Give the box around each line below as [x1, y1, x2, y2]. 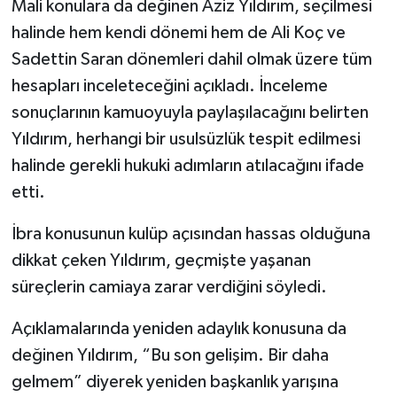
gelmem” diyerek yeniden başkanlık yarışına [11, 373, 339, 392]
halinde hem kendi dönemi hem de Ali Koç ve [11, 24, 346, 43]
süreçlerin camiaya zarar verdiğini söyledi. [11, 278, 327, 297]
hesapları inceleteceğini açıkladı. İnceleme [11, 77, 328, 96]
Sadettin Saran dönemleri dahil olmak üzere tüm [11, 51, 372, 69]
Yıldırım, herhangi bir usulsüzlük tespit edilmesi [11, 130, 361, 149]
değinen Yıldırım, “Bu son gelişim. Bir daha [11, 346, 329, 365]
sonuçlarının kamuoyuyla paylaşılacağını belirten [11, 104, 369, 122]
